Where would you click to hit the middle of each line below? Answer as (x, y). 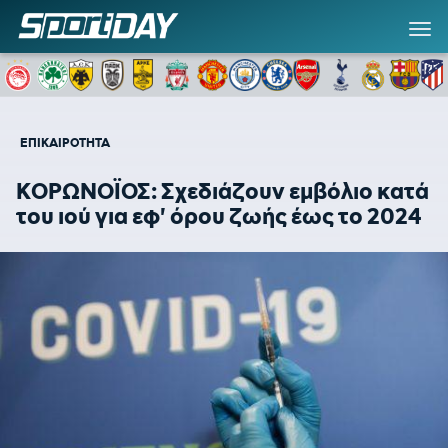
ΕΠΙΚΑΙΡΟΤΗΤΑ (65, 142)
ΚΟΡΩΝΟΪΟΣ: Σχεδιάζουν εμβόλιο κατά (222, 191)
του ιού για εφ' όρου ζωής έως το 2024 (218, 216)
